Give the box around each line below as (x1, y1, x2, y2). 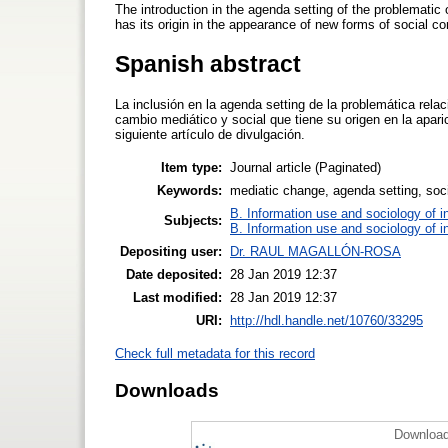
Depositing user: (120, 243, 222, 259)
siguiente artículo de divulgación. (115, 127, 305, 143)
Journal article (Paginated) (230, 159, 381, 175)
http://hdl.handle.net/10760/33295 (230, 312, 423, 328)
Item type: (161, 159, 222, 175)
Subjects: (164, 212, 222, 228)
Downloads (115, 379, 219, 401)
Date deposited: (126, 266, 222, 282)
